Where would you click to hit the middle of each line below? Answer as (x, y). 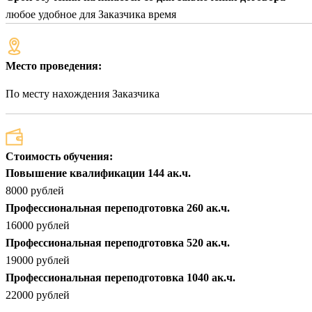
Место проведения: (54, 66)
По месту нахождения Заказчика (83, 94)
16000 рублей (38, 226)
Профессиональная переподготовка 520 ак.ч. (118, 243)
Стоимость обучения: (59, 157)
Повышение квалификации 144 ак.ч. (98, 173)
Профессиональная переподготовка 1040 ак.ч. (120, 278)
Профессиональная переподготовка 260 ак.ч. (118, 208)
